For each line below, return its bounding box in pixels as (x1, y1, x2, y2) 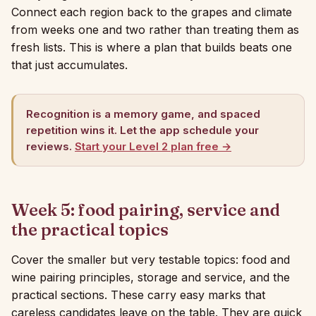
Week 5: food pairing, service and (11, 200, 280, 220)
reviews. (26, 140, 72, 153)
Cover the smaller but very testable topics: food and (11, 253, 290, 267)
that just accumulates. (11, 58, 128, 72)
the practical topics (11, 219, 169, 240)
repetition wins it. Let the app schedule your (26, 123, 259, 137)
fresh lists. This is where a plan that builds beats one (11, 40, 292, 54)
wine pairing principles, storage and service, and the (11, 270, 290, 284)
